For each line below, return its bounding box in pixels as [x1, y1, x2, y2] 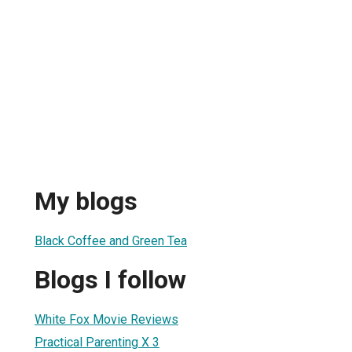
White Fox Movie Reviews [35, 311, 178, 327]
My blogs [35, 186, 137, 217]
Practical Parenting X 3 [35, 334, 159, 350]
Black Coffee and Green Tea [35, 233, 187, 248]
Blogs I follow [35, 265, 186, 295]
